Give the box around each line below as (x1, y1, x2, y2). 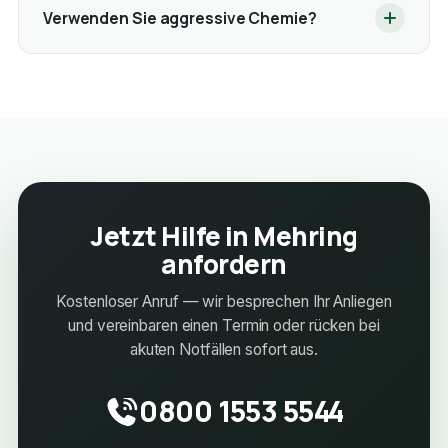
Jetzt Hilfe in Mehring (90, 218, 358, 255)
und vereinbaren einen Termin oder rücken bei (68, 316, 380, 336)
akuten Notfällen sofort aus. (129, 340, 319, 360)
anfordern (161, 246, 287, 283)
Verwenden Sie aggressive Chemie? (42, 6, 317, 29)
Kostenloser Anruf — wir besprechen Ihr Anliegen (56, 292, 392, 312)
